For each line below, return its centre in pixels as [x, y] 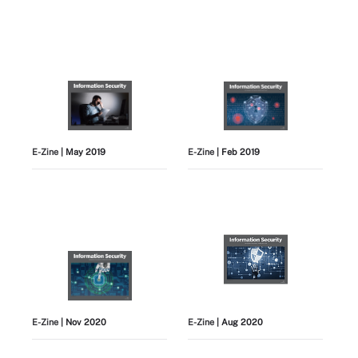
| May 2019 [82, 152]
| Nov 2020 [82, 322]
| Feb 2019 [237, 152]
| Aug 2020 [239, 322]
